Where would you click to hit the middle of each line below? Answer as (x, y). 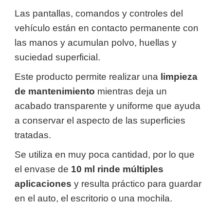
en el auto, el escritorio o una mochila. (93, 198)
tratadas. (33, 135)
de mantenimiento (55, 91)
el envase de (43, 169)
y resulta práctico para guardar (136, 184)
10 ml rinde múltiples (117, 169)
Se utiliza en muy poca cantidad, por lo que (105, 154)
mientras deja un (131, 91)
